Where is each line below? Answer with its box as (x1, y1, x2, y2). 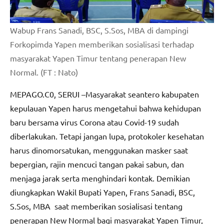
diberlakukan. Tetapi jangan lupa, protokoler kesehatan (10, 131, 204, 141)
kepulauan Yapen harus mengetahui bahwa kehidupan (10, 103, 201, 113)
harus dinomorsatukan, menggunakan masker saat (10, 145, 188, 155)
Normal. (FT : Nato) (10, 67, 78, 77)
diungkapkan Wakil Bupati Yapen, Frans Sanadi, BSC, (10, 187, 195, 197)
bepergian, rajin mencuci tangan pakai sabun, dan (10, 159, 184, 169)
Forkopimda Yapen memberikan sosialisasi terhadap (10, 39, 194, 49)
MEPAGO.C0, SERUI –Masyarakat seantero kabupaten (10, 89, 199, 99)
